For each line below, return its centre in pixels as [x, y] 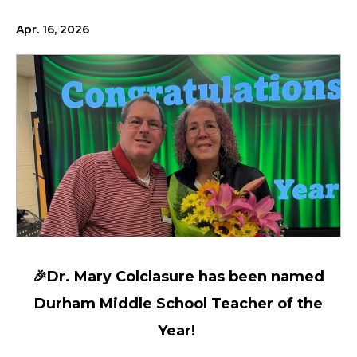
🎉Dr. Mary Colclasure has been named [178, 276]
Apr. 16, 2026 [53, 29]
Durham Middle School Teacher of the [178, 303]
